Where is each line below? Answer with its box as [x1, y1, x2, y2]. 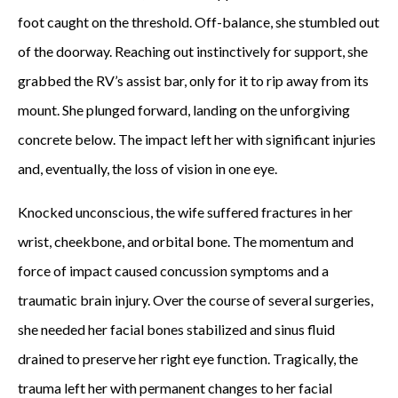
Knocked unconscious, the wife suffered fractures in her [18, 203, 353, 220]
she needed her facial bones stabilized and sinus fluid [18, 321, 335, 338]
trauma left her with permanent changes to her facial [18, 379, 332, 396]
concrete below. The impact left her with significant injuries [18, 131, 376, 147]
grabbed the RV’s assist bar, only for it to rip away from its [18, 72, 369, 89]
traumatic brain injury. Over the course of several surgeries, [18, 291, 373, 308]
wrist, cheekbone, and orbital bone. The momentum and [18, 233, 354, 250]
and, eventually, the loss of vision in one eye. [18, 160, 277, 177]
